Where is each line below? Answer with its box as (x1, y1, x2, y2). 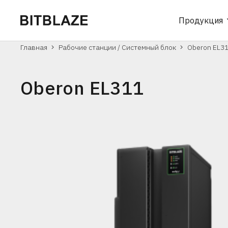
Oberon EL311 (20, 76, 145, 100)
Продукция (178, 15, 223, 25)
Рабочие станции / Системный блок (58, 43, 176, 52)
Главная (20, 43, 47, 52)
